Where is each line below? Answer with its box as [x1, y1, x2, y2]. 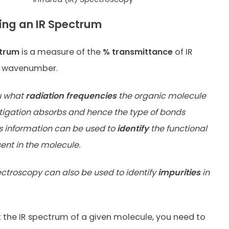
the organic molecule [116, 90, 206, 102]
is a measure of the [19, 46, 103, 58]
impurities [157, 167, 200, 179]
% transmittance [102, 46, 173, 58]
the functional [148, 123, 207, 135]
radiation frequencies [25, 90, 117, 102]
